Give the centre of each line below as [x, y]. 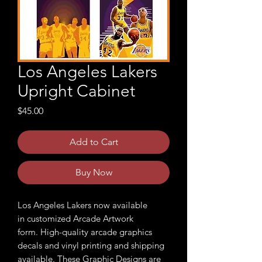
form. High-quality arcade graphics [85, 232]
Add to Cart [94, 142]
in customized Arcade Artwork [75, 219]
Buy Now [94, 173]
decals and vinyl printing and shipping [91, 246]
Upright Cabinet [76, 91]
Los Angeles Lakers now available [82, 205]
